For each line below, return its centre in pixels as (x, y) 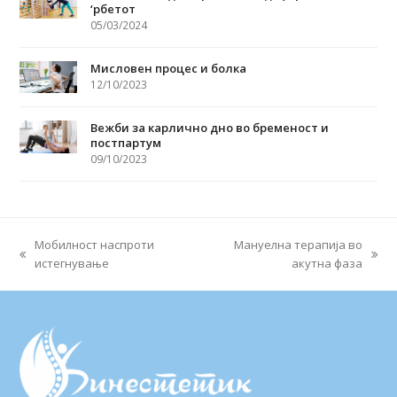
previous (43, 262)
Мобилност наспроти (95, 245)
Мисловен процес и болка (169, 68)
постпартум (126, 143)
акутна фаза (327, 264)
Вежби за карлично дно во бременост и (210, 128)
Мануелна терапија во (298, 245)
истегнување (72, 264)
